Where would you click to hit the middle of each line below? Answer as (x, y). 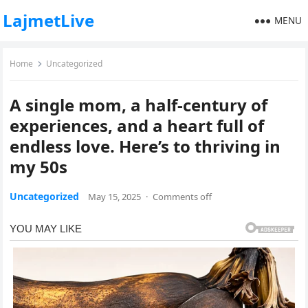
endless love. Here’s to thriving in (145, 146)
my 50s (39, 167)
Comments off (183, 197)
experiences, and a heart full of (137, 125)
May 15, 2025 (115, 197)
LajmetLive (49, 20)
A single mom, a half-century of (139, 105)
